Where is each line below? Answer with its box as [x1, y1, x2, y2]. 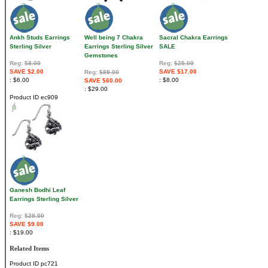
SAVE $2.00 [10, 68, 44, 75]
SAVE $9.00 [10, 221, 44, 228]
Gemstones [84, 52, 118, 59]
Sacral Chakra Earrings [159, 34, 228, 41]
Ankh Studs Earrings [10, 34, 70, 41]
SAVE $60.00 [84, 77, 122, 84]
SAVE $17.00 [159, 68, 197, 75]
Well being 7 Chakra [84, 34, 143, 41]
